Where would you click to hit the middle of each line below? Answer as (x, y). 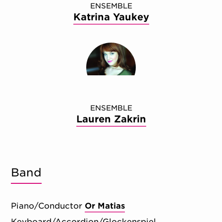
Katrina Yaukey (111, 17)
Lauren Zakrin (111, 119)
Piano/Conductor (47, 206)
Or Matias (105, 206)
